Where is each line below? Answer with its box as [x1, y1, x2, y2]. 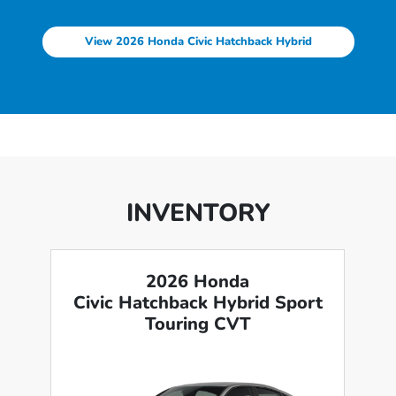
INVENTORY [126, 196, 270, 231]
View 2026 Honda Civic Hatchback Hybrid [84, 34, 312, 50]
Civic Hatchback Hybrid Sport [72, 291, 323, 316]
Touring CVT [144, 312, 251, 337]
